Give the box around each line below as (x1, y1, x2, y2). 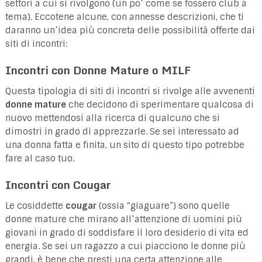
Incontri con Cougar (5, 175, 111, 194)
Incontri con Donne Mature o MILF (5, 60, 191, 79)
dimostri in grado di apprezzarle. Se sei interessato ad (5, 125, 239, 137)
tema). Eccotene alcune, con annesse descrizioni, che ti (5, 11, 244, 23)
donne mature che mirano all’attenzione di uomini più (5, 213, 242, 225)
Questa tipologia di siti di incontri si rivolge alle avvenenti (5, 85, 255, 97)
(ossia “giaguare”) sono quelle (96, 199, 230, 212)
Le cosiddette (5, 199, 65, 212)
